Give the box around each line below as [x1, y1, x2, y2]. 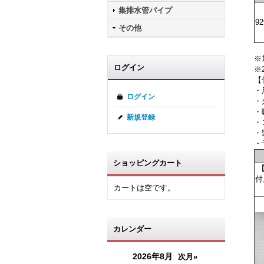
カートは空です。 [114, 183, 175, 192]
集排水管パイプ [118, 6, 172, 15]
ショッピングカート [113, 159, 182, 167]
